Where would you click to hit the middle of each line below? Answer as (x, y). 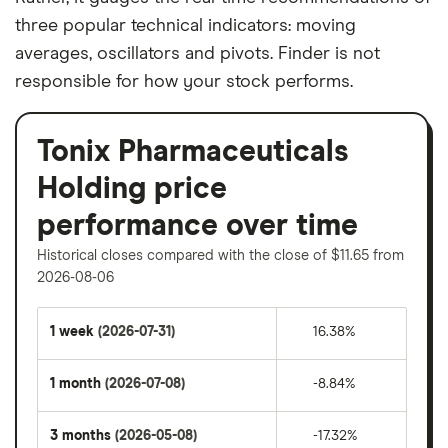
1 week (74, 331)
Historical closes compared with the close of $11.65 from (220, 255)
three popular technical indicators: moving (185, 25)
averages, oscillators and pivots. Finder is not (197, 53)
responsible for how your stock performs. (184, 81)
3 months (82, 435)
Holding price (132, 188)
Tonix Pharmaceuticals (193, 151)
